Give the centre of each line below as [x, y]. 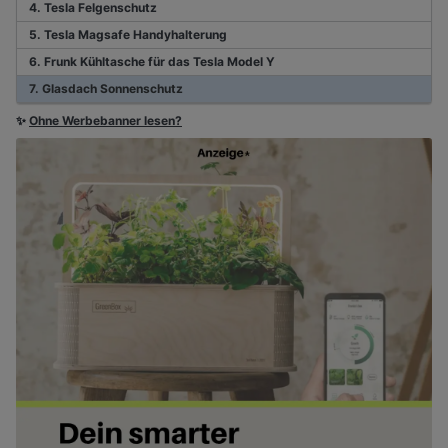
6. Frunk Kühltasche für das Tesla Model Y [152, 62]
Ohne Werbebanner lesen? [105, 121]
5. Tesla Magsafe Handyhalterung [128, 35]
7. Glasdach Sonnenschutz [106, 89]
